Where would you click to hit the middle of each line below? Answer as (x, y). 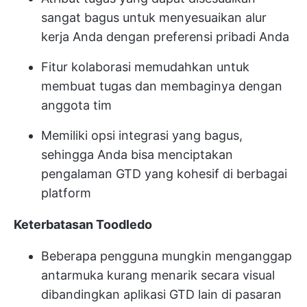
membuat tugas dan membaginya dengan (162, 86)
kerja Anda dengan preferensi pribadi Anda (165, 37)
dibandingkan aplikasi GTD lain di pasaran (161, 295)
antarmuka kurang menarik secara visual (158, 275)
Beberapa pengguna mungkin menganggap (167, 256)
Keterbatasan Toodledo (83, 225)
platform (66, 193)
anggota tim (76, 106)
